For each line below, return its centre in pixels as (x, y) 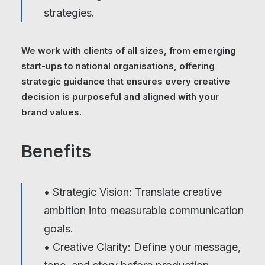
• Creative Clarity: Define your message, (142, 247)
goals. (59, 229)
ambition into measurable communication (144, 210)
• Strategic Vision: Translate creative (133, 192)
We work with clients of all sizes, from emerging (129, 51)
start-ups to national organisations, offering (118, 66)
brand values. (51, 112)
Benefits (56, 151)
